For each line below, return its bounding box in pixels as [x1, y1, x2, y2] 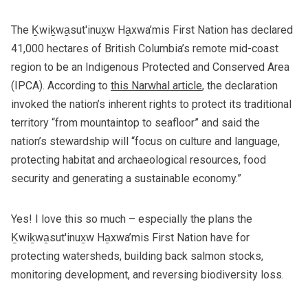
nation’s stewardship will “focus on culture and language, [11, 135, 280, 148]
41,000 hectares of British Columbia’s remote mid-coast [11, 42, 278, 56]
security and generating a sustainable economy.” [11, 172, 244, 186]
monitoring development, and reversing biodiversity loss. [11, 268, 284, 282]
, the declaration [202, 79, 278, 93]
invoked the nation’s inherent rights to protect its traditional [11, 98, 291, 111]
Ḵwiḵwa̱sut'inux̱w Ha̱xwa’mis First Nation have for [11, 231, 250, 245]
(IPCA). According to [11, 79, 111, 93]
